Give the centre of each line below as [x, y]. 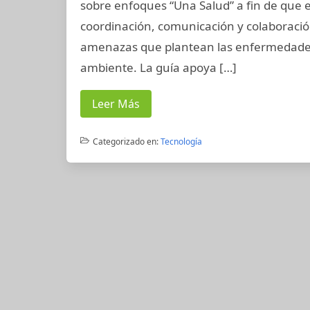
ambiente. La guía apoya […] [158, 67]
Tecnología [181, 142]
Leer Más [116, 104]
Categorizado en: [125, 142]
